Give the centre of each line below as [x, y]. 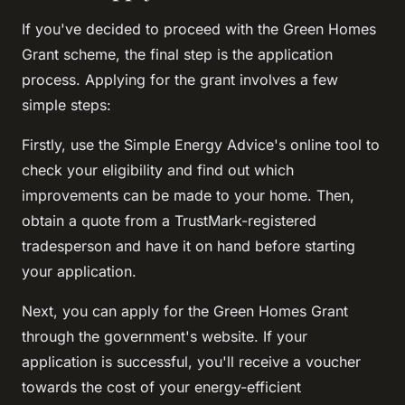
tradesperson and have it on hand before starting [188, 245]
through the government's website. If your [165, 336]
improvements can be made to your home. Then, [188, 195]
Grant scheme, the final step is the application [177, 54]
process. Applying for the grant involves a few [180, 79]
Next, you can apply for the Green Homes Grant [185, 311]
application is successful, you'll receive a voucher [191, 361]
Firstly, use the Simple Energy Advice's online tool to [201, 144]
